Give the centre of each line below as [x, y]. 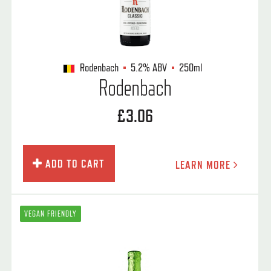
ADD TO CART [74, 163]
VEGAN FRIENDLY [51, 214]
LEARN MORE [204, 164]
